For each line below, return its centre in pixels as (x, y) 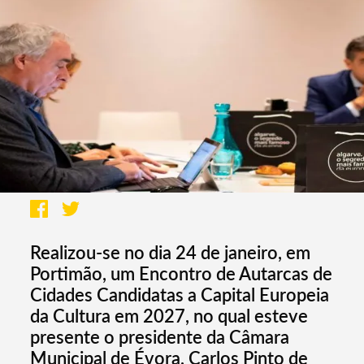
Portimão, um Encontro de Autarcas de (182, 274)
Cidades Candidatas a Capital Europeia (180, 295)
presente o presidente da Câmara (160, 337)
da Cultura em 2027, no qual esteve (169, 316)
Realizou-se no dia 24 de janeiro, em (171, 253)
